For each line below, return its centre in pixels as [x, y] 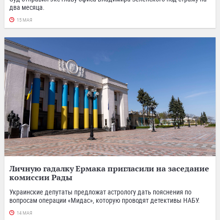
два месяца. [27, 7]
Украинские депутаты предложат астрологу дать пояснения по [100, 192]
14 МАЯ [25, 213]
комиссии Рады [41, 177]
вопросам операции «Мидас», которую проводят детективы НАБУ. [105, 200]
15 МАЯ [25, 20]
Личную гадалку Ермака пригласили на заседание [109, 168]
